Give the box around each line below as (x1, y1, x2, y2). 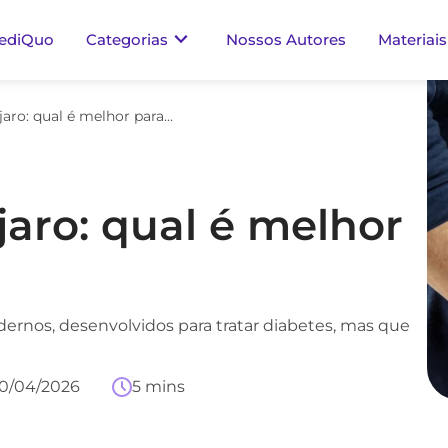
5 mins (132, 377, 185, 396)
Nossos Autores (226, 30, 346, 49)
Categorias (86, 30, 168, 49)
